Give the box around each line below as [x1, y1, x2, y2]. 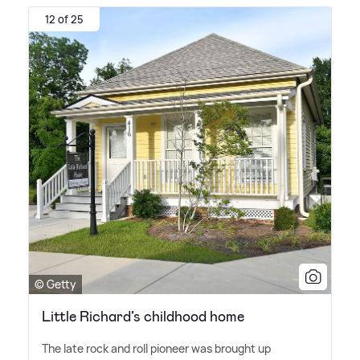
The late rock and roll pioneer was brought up [42, 341, 271, 357]
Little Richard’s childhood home [42, 307, 244, 327]
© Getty [35, 276, 76, 292]
